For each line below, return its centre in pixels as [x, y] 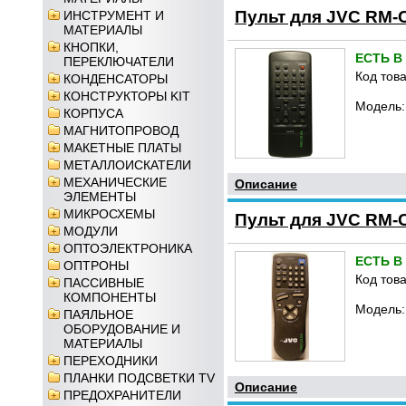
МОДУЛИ [91, 231]
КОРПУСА [93, 113]
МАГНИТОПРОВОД [121, 130]
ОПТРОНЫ [96, 266]
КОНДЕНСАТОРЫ [116, 79]
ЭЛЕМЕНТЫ [100, 197]
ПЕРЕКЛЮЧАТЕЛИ [119, 62]
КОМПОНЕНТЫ [110, 297]
